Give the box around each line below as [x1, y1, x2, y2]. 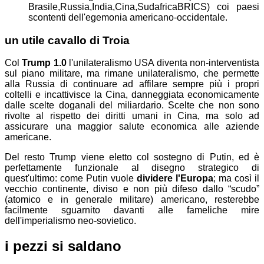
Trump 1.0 [22, 58, 67, 68]
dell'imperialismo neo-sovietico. [5, 216, 136, 226]
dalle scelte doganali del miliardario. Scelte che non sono [5, 100, 259, 111]
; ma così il [213, 173, 259, 184]
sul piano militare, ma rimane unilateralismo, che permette [5, 68, 259, 79]
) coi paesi [207, 1, 259, 12]
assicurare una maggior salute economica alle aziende [5, 121, 259, 132]
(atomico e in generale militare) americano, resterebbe [5, 194, 259, 205]
